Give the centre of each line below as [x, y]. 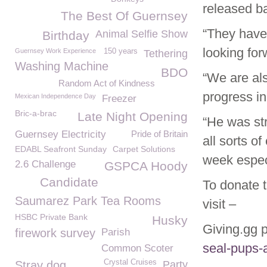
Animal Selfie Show [142, 34]
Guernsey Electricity [60, 134]
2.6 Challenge [45, 164]
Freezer [119, 99]
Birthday [66, 35]
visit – [219, 204]
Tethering [166, 54]
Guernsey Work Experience [55, 51]
